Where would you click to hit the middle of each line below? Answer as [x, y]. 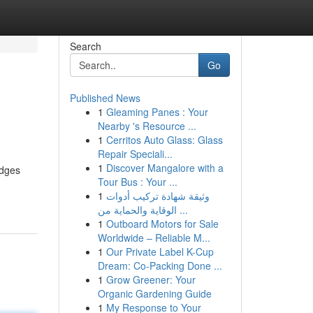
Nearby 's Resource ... [147, 126]
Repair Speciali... [135, 154]
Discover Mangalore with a [165, 168]
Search [85, 46]
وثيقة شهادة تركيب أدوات [158, 196]
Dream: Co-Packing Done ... [160, 265]
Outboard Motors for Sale [162, 224]
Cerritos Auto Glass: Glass [164, 140]
